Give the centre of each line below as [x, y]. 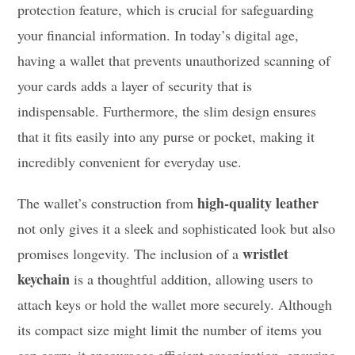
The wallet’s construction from [108, 203]
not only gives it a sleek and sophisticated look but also [177, 229]
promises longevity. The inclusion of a [130, 254]
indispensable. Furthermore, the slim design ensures [167, 111]
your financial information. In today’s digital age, [158, 35]
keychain [44, 279]
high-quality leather [258, 203]
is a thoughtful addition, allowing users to [192, 279]
